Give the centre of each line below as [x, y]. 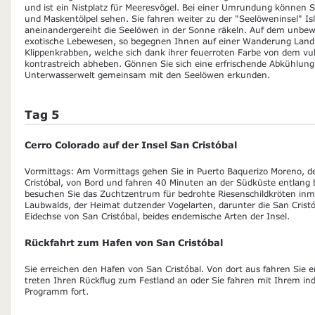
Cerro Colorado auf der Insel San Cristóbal [131, 144]
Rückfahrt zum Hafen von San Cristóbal [124, 242]
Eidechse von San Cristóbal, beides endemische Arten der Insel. [157, 216]
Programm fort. [57, 291]
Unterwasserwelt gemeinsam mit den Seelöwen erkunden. [147, 74]
